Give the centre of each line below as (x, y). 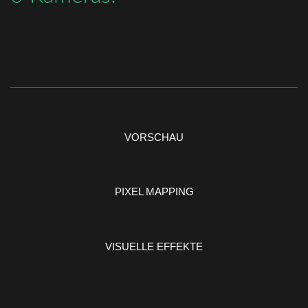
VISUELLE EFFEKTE (154, 246)
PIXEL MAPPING (154, 192)
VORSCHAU (154, 137)
